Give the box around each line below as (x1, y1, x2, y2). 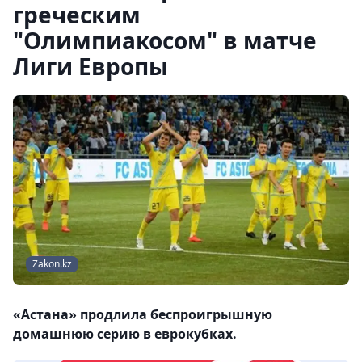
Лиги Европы (13, 51, 168, 82)
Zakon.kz (32, 257, 72, 271)
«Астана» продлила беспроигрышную (13, 305, 272, 324)
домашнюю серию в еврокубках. (13, 325, 237, 343)
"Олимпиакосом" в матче (13, 25, 317, 56)
